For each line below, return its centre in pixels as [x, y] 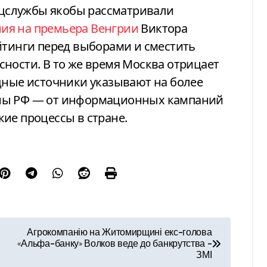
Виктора [163, 28]
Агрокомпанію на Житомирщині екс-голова [119, 232]
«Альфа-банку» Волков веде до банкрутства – [114, 244]
